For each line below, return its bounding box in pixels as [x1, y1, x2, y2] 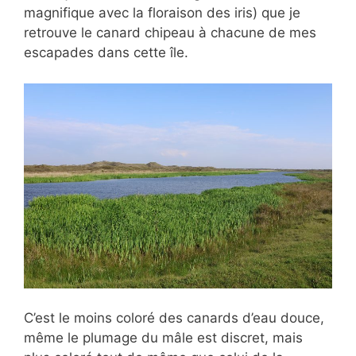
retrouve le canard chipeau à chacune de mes [24, 25, 316, 41]
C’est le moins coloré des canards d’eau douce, [24, 310, 324, 327]
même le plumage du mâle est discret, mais [24, 330, 303, 346]
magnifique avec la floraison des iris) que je [24, 5, 300, 21]
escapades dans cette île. [24, 44, 188, 61]
